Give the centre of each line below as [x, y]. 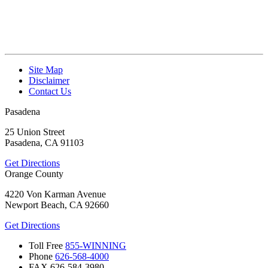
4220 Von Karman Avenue [55, 194]
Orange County [34, 174]
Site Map [46, 70]
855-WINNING [96, 246]
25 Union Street [35, 132]
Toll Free [46, 246]
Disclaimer [49, 81]
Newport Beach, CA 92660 [57, 205]
